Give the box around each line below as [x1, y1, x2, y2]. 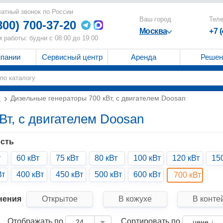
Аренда [131, 53, 157, 61]
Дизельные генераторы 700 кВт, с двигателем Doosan [10, 94, 186, 102]
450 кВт [55, 170, 83, 179]
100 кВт [133, 154, 161, 162]
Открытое [42, 195, 78, 203]
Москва [139, 27, 167, 35]
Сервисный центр [41, 53, 103, 61]
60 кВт [16, 154, 40, 162]
